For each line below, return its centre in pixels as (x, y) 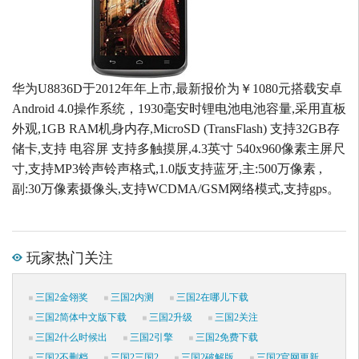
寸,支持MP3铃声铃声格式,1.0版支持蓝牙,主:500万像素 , (167, 169)
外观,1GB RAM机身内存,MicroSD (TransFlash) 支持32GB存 (176, 129)
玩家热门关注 (68, 257)
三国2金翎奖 (61, 298)
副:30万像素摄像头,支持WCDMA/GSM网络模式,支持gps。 (176, 189)
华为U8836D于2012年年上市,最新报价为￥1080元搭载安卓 (177, 89)
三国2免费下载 (226, 338)
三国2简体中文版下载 (80, 318)
